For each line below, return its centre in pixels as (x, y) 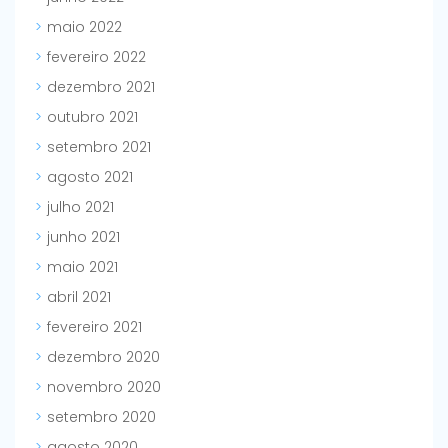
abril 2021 (79, 297)
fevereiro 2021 (94, 327)
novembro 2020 (104, 387)
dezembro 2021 (101, 87)
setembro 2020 (101, 417)
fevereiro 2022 (96, 57)
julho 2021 (80, 207)
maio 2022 (84, 27)
